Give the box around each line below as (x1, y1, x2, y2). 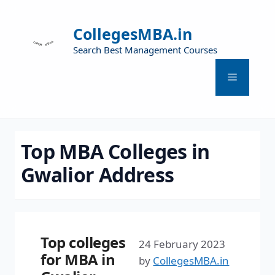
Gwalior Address (21, 161, 174, 188)
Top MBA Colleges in (21, 138, 210, 165)
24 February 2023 (139, 236, 226, 251)
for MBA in (41, 249, 115, 269)
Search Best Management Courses (73, 44, 217, 56)
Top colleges (41, 231, 126, 252)
